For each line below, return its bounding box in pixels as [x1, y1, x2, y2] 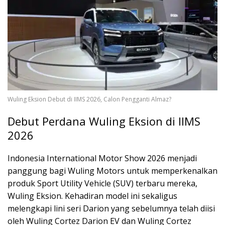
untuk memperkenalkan [125, 165, 217, 176]
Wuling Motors [68, 165, 125, 176]
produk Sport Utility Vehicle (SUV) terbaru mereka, [8, 177, 197, 189]
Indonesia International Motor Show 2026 [8, 152, 165, 164]
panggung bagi [8, 165, 68, 176]
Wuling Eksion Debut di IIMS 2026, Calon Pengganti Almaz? [8, 94, 171, 103]
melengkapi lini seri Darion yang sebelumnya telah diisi [8, 202, 215, 214]
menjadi [165, 152, 197, 164]
